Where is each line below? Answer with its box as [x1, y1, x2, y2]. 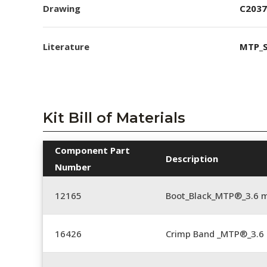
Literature [43, 41, 89, 52]
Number [55, 161, 91, 173]
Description [166, 153, 218, 164]
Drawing [43, 2, 80, 14]
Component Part [55, 144, 130, 156]
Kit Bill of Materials [43, 109, 185, 126]
